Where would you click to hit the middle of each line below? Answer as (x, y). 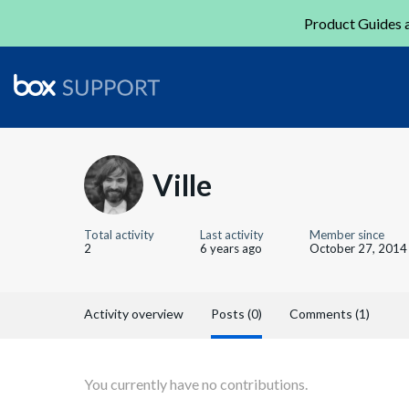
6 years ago (231, 248)
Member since (347, 235)
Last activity (232, 235)
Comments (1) (330, 314)
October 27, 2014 (358, 248)
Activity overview (134, 314)
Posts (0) (236, 314)
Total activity (119, 235)
